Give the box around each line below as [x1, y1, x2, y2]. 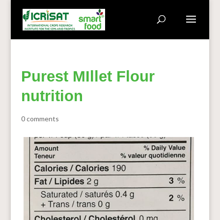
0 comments [21, 114, 59, 123]
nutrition [21, 87, 83, 105]
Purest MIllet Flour [21, 68, 155, 85]
